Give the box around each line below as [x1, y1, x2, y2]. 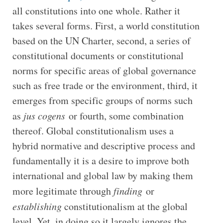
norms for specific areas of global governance [12, 63, 196, 77]
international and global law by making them [12, 168, 193, 182]
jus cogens [23, 109, 69, 122]
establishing [12, 199, 64, 213]
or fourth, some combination [68, 109, 184, 122]
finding [113, 184, 146, 197]
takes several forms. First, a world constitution [12, 18, 200, 32]
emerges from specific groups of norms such [12, 93, 193, 107]
